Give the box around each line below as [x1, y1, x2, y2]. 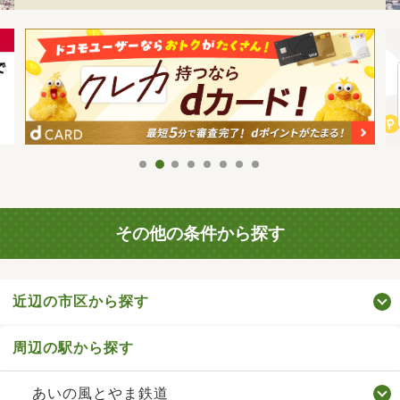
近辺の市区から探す [12, 292, 149, 310]
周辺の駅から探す [12, 338, 134, 356]
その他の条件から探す [115, 223, 285, 245]
